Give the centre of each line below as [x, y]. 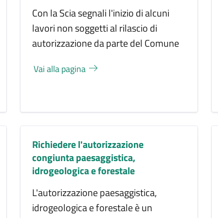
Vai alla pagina [61, 69]
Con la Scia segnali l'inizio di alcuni [101, 13]
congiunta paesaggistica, [84, 157]
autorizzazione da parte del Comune [106, 43]
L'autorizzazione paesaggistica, [95, 192]
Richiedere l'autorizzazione [88, 144]
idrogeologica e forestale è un [92, 207]
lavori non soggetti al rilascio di [95, 28]
